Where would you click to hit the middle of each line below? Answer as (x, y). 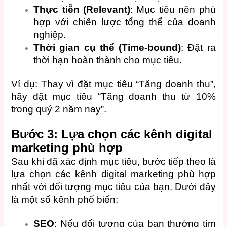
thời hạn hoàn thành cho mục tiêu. (108, 60)
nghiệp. (50, 35)
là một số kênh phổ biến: (65, 199)
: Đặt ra (198, 48)
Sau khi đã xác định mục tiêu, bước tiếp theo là (113, 161)
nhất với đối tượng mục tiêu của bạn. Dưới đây (113, 186)
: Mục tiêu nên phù (173, 10)
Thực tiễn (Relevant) (82, 10)
